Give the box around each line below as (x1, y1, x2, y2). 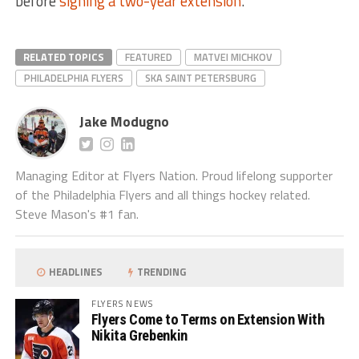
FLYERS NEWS (91, 296, 153, 310)
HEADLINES (46, 263, 103, 280)
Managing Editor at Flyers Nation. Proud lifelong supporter (14, 165, 333, 185)
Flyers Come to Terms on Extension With (91, 310, 325, 328)
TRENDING (135, 263, 187, 280)
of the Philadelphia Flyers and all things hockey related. (14, 184, 310, 204)
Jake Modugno (79, 110, 169, 132)
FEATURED (124, 48, 172, 65)
